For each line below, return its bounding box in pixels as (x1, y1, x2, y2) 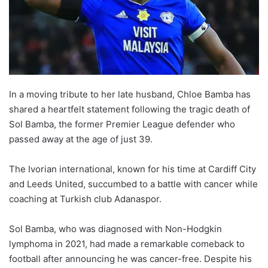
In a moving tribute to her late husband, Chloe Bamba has (9, 88, 251, 100)
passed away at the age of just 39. (9, 133, 153, 145)
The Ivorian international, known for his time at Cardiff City (9, 163, 256, 175)
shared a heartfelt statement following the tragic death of (9, 103, 250, 115)
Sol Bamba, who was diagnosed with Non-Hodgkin (9, 223, 222, 234)
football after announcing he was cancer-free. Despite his (9, 252, 252, 264)
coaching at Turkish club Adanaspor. (9, 193, 162, 205)
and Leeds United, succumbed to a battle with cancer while (9, 178, 258, 190)
